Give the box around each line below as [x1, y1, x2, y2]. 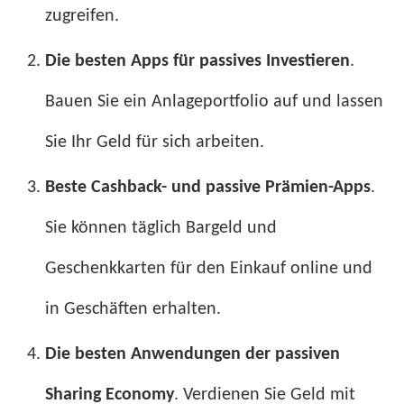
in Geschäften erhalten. [45, 299, 221, 318]
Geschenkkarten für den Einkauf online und [45, 259, 372, 278]
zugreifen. [45, 6, 119, 25]
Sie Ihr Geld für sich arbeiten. [45, 133, 264, 151]
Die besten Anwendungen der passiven [45, 344, 340, 363]
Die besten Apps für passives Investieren [45, 51, 350, 70]
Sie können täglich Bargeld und [45, 218, 277, 237]
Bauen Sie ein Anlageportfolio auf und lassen [45, 92, 383, 111]
